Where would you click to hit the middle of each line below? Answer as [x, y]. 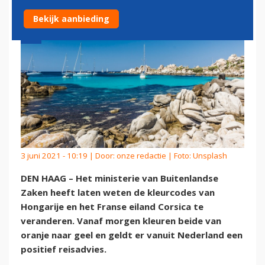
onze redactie [141, 155]
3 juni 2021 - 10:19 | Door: [69, 155]
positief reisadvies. [64, 249]
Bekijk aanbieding [71, 19]
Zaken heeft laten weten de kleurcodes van [118, 193]
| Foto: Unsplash [197, 155]
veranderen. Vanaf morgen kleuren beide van [121, 221]
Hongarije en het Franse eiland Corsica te [112, 207]
